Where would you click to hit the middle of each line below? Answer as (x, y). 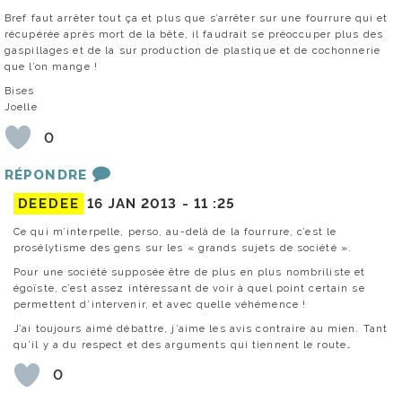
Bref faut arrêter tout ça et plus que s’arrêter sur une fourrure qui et (197, 18)
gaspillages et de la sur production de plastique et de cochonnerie (192, 51)
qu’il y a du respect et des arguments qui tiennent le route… (183, 344)
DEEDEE (48, 203)
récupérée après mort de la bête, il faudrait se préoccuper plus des (194, 35)
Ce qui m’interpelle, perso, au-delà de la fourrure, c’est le (175, 231)
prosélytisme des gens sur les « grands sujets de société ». (183, 247)
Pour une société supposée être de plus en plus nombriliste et (190, 271)
